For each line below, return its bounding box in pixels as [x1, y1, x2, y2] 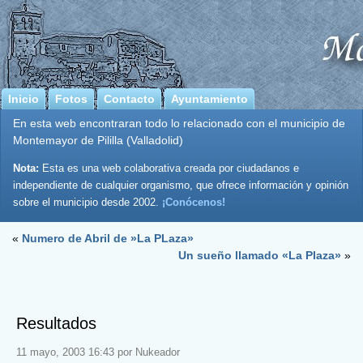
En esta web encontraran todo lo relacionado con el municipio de [13, 117, 345, 130]
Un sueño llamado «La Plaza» [178, 249, 341, 263]
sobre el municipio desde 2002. [13, 196, 162, 209]
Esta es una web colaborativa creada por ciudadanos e [39, 162, 299, 175]
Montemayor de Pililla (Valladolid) [13, 134, 183, 147]
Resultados [16, 314, 96, 332]
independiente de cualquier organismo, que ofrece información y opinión [13, 179, 348, 192]
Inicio [8, 92, 39, 105]
